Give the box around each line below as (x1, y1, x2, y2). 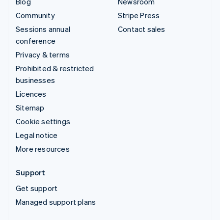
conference (16, 35, 55, 46)
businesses (16, 75, 55, 85)
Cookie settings (16, 116, 70, 126)
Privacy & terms (16, 49, 70, 59)
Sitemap (16, 102, 45, 112)
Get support (16, 183, 58, 193)
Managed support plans (16, 196, 96, 207)
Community (16, 10, 55, 20)
